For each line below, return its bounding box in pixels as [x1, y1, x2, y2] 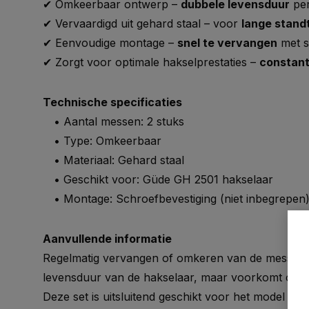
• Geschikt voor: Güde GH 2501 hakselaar [43, 172, 273, 186]
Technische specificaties [43, 95, 182, 109]
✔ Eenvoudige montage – [43, 36, 177, 50]
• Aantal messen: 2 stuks [43, 114, 184, 128]
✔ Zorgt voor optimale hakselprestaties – [43, 55, 259, 69]
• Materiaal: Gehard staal [43, 153, 184, 167]
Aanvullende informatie [43, 232, 172, 246]
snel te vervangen [177, 36, 277, 50]
